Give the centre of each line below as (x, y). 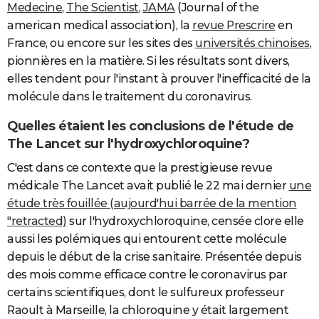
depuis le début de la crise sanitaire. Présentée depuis (155, 257)
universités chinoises (252, 43)
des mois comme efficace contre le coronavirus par (147, 275)
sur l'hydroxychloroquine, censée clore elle (185, 221)
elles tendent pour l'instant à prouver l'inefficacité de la (159, 79)
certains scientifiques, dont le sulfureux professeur (146, 293)
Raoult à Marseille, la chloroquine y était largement (148, 310)
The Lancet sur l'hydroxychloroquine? (128, 144)
